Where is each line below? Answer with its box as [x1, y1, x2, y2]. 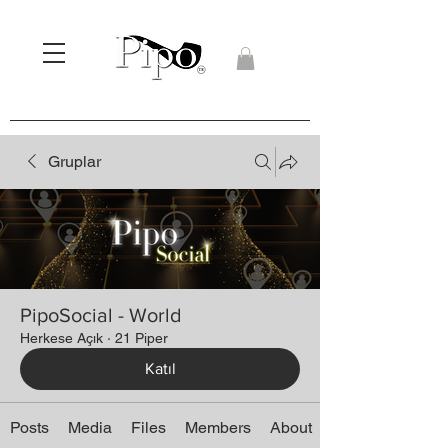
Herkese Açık [20, 329, 103, 346]
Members [185, 417, 252, 437]
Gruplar [48, 151, 101, 171]
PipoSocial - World [20, 303, 182, 326]
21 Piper [115, 329, 168, 346]
